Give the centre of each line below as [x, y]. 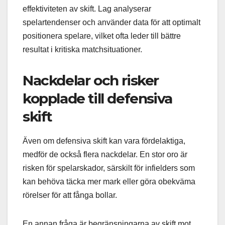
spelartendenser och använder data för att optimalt [111, 22]
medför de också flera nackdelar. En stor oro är [105, 155]
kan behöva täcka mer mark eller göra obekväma [109, 182]
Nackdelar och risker [91, 80]
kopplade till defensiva [97, 98]
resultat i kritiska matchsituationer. [82, 49]
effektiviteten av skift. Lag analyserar [87, 9]
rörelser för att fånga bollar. [70, 195]
